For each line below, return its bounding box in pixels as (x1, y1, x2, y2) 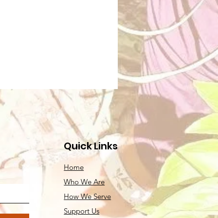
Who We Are (64, 177, 105, 186)
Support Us (64, 206, 100, 216)
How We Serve (64, 192, 111, 201)
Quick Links (64, 139, 118, 153)
